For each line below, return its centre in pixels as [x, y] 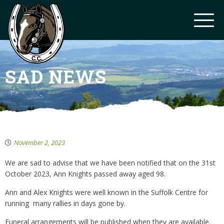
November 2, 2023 [39, 142]
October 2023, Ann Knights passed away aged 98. [85, 174]
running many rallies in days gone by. [65, 203]
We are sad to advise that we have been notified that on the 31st [110, 163]
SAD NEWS [56, 76]
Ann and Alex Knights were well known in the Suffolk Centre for [106, 192]
